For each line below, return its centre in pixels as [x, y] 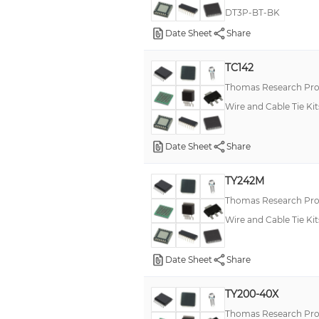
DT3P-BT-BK [252, 12]
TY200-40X [251, 294]
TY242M [244, 181]
